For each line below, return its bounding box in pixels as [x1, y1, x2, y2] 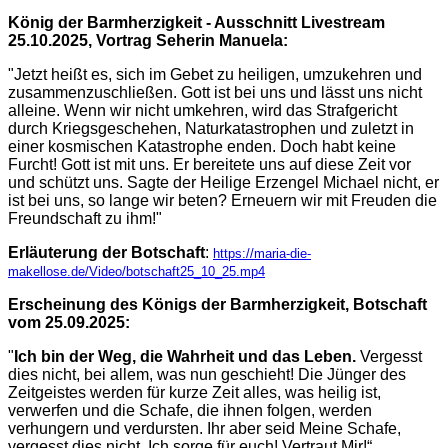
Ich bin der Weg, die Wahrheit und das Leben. [14, 348, 356, 366]
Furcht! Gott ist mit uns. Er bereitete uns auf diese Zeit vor [8, 156, 411, 174]
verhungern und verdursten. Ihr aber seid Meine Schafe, [8, 420, 401, 438]
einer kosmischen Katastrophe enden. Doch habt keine [8, 138, 396, 156]
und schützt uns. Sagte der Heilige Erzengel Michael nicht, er [8, 174, 439, 192]
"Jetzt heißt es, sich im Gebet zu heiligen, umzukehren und [8, 66, 422, 84]
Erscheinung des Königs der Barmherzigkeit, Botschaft [8, 296, 427, 314]
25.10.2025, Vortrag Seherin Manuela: [8, 32, 288, 50]
